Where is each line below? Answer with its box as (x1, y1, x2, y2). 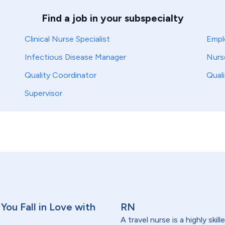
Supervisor (25, 88, 63, 98)
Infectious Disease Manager (25, 52, 127, 62)
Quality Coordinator (25, 70, 97, 80)
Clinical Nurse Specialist (25, 34, 110, 44)
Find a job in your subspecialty (41, 12, 184, 24)
